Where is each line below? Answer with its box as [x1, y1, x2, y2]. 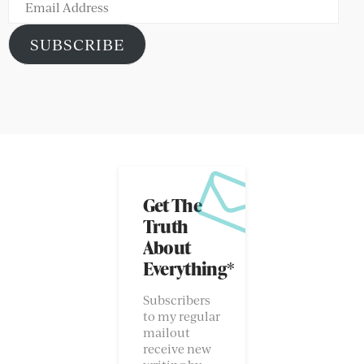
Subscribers [142, 291, 210, 308]
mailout [142, 323, 190, 340]
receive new [142, 340, 211, 357]
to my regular [142, 307, 220, 324]
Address [7, 13, 59, 32]
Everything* [142, 256, 235, 281]
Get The [142, 193, 201, 218]
